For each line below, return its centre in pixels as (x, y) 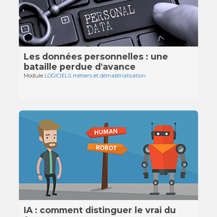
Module (34, 76)
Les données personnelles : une (96, 56)
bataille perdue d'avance (80, 66)
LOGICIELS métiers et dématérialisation (95, 76)
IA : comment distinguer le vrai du (100, 210)
